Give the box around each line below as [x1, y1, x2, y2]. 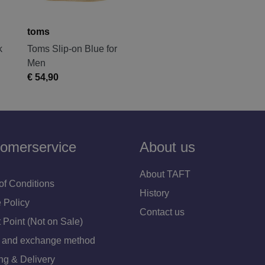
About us [140, 138, 195, 155]
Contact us [140, 206, 185, 217]
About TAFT [140, 169, 190, 179]
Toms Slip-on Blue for [27, 43, 117, 54]
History [140, 188, 169, 198]
